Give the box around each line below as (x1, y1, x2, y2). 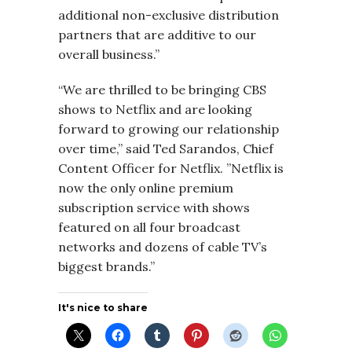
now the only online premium (58, 180, 233, 196)
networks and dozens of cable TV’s (58, 239, 267, 255)
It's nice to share (58, 302, 148, 313)
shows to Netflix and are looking (58, 101, 252, 117)
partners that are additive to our (58, 27, 256, 42)
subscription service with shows (58, 200, 250, 215)
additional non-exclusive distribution (58, 7, 279, 23)
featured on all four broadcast (58, 219, 240, 235)
